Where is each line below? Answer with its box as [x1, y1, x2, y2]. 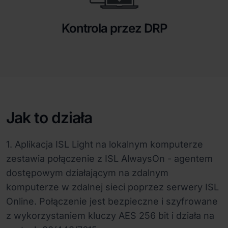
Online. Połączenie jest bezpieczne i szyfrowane [6, 196, 218, 207]
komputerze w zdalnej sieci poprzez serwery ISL [6, 182, 219, 193]
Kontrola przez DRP [61, 21, 167, 36]
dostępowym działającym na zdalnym [6, 167, 168, 179]
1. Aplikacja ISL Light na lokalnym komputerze [6, 139, 203, 150]
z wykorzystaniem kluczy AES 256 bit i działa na [6, 210, 214, 221]
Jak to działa [6, 108, 92, 127]
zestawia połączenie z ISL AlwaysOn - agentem [6, 153, 213, 164]
